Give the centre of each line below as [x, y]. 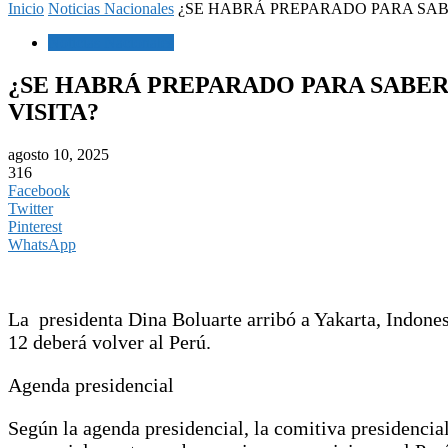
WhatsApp [42, 244]
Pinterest [35, 226]
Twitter [30, 208]
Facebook [39, 190]
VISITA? [53, 111]
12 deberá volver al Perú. [109, 341]
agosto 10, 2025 [58, 154]
